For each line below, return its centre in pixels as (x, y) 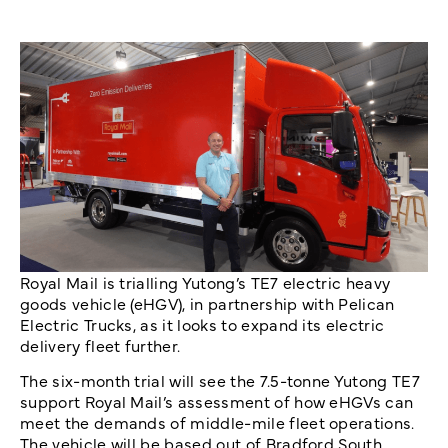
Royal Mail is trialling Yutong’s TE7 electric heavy (205, 282)
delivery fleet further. (100, 345)
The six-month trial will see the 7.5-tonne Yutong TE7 (220, 380)
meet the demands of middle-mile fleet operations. (217, 422)
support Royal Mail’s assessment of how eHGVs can (217, 401)
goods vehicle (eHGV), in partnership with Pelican (207, 303)
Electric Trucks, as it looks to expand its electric (202, 324)
